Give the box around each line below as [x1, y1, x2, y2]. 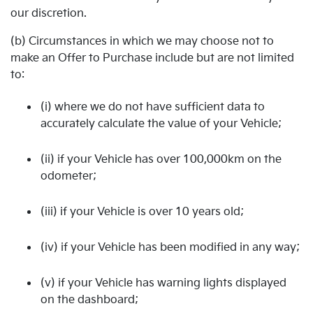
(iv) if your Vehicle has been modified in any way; [41, 240, 300, 254]
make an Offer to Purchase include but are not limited [10, 52, 294, 65]
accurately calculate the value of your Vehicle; [41, 117, 282, 131]
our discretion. [10, 7, 87, 20]
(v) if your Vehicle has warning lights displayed [41, 276, 286, 290]
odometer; [41, 169, 96, 183]
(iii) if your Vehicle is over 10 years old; [41, 205, 244, 219]
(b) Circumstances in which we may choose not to [10, 35, 274, 48]
